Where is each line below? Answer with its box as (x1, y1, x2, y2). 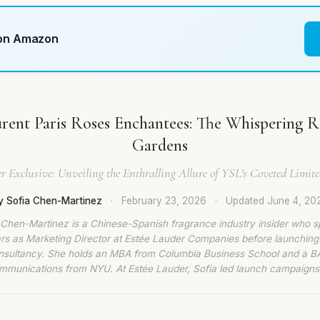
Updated (226, 195, 267, 206)
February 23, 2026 (121, 195, 206, 206)
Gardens (132, 135, 188, 156)
